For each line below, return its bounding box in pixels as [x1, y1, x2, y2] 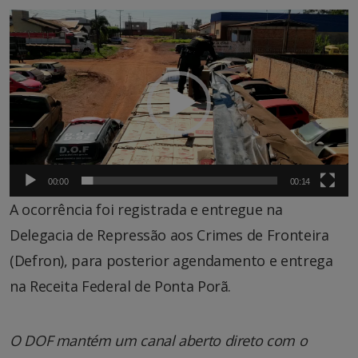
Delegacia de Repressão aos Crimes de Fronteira [10, 225, 329, 245]
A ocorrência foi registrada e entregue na [10, 199, 283, 219]
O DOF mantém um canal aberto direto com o [10, 330, 308, 350]
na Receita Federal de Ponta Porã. [10, 276, 232, 296]
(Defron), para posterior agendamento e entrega [10, 250, 333, 270]
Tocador [9, 9, 65, 29]
